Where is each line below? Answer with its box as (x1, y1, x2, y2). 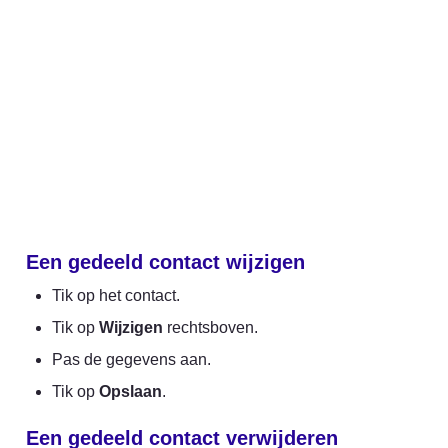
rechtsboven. (163, 318, 258, 336)
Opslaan (99, 382, 162, 400)
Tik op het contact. (52, 286, 180, 304)
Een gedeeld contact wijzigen (26, 250, 305, 273)
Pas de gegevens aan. (52, 350, 211, 368)
